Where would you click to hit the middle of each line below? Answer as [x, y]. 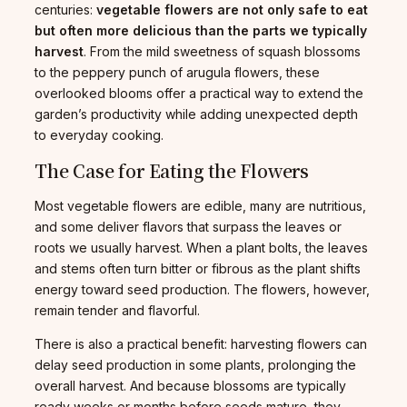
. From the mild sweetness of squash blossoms [222, 52]
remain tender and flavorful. [117, 310]
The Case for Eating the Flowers [172, 170]
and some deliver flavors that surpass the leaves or [188, 226]
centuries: [65, 10]
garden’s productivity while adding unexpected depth [196, 114]
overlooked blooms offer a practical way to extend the [199, 94]
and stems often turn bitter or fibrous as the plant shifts [198, 268]
